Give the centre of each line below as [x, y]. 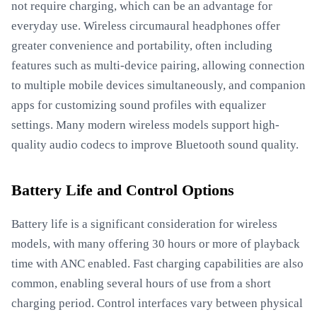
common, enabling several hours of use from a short [141, 283]
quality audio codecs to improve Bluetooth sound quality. [155, 145]
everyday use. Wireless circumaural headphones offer [146, 26]
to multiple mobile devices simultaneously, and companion [158, 85]
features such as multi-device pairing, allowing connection [158, 65]
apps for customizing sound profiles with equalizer [139, 105]
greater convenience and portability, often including [142, 46]
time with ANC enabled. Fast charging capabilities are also [157, 264]
